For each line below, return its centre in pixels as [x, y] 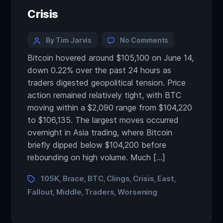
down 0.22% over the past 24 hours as [100, 70]
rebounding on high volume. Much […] [97, 157]
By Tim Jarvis [69, 40]
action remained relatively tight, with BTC [105, 95]
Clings [118, 178]
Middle [69, 192]
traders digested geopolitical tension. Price [107, 83]
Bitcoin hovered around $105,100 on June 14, [111, 58]
